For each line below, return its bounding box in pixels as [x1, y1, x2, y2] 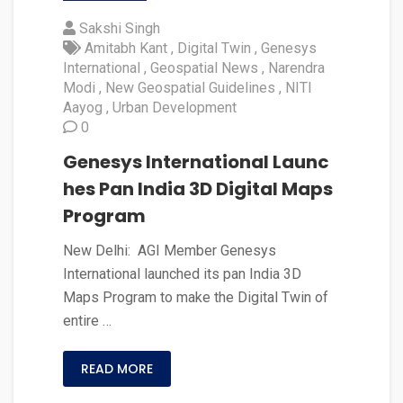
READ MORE [81, 360, 153, 379]
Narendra [268, 59, 325, 77]
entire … [63, 312, 112, 330]
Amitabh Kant [85, 40, 167, 58]
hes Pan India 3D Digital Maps [63, 176, 333, 202]
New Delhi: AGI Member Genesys [63, 242, 276, 260]
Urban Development [112, 99, 237, 117]
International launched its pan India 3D [63, 265, 301, 283]
